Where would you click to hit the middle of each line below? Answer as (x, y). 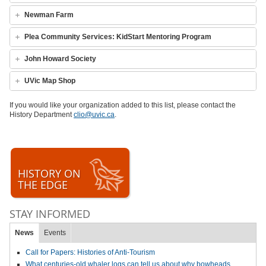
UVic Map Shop (50, 81)
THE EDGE (43, 185)
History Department (42, 115)
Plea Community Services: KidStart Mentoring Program (118, 37)
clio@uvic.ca (94, 115)
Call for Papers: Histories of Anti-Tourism (90, 253)
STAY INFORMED (50, 214)
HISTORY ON (49, 174)
